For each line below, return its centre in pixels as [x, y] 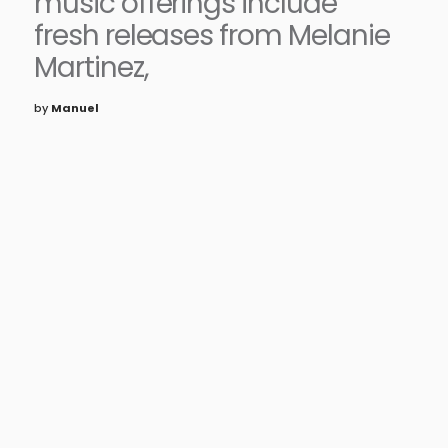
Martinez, [91, 67]
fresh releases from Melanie [212, 35]
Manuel [75, 108]
